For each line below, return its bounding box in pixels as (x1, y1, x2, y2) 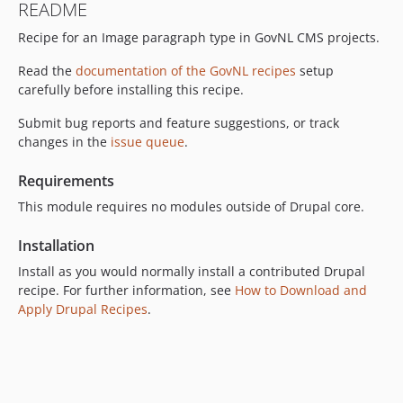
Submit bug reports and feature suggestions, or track (18, 114, 339, 131)
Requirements (18, 171, 114, 191)
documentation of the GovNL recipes (76, 62, 296, 79)
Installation (18, 236, 94, 255)
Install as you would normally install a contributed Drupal (18, 263, 365, 280)
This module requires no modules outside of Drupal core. (18, 198, 364, 215)
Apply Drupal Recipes (18, 300, 148, 318)
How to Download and (235, 282, 367, 299)
